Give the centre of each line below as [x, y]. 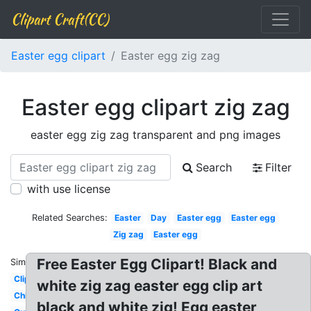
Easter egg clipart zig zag [155, 107]
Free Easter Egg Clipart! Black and [157, 264]
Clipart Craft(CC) [60, 19]
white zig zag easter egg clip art [150, 286]
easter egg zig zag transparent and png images [155, 135]
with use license [69, 189]
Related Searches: [69, 218]
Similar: [26, 262]
